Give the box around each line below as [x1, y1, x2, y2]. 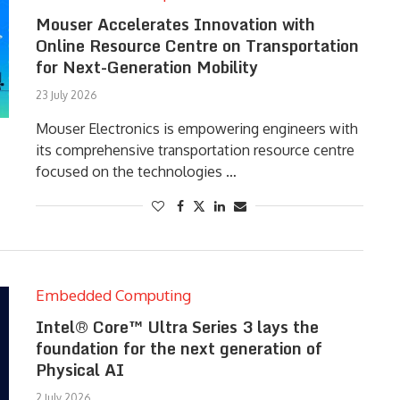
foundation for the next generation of [35, 335, 322, 362]
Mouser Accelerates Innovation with [35, 11, 315, 37]
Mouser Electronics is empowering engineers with [35, 120, 358, 137]
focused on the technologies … [35, 162, 237, 180]
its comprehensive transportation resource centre [35, 141, 354, 159]
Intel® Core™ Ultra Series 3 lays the [35, 313, 319, 340]
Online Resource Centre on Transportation [35, 32, 359, 59]
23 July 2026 [35, 88, 96, 102]
